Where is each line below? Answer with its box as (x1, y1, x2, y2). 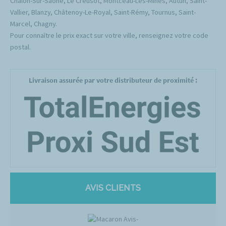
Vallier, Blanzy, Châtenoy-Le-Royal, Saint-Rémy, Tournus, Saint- (10, 8, 196, 17)
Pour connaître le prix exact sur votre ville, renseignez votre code (10, 31, 208, 40)
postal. (10, 42, 31, 52)
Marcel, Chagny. (10, 19, 57, 29)
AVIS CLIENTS (85, 183, 141, 193)
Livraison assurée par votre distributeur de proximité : (29, 76, 197, 85)
